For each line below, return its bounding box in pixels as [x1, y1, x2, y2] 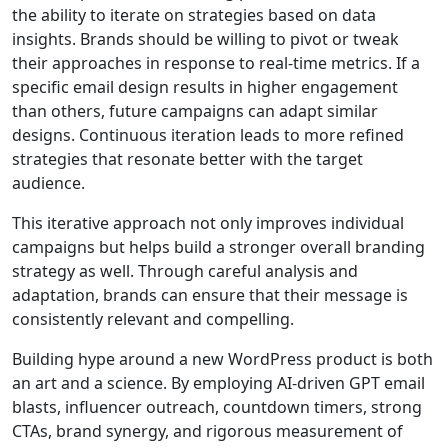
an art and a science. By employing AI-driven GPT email [12, 372, 425, 395]
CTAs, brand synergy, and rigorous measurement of [12, 420, 403, 443]
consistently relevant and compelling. [12, 308, 294, 331]
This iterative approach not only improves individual [12, 212, 404, 235]
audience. [12, 172, 85, 195]
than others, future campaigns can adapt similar [12, 100, 378, 123]
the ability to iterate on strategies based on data [12, 4, 376, 27]
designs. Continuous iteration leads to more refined [12, 124, 404, 147]
